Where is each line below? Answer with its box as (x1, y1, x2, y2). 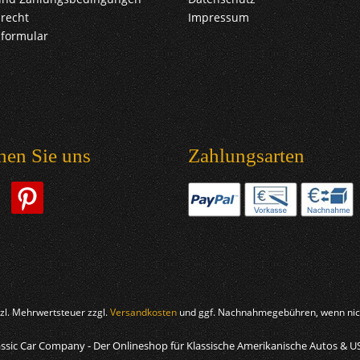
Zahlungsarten (188, 145, 305, 166)
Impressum (188, 10, 249, 25)
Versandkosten (110, 305, 177, 320)
